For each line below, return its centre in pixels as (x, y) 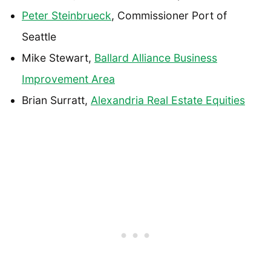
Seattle (39, 36)
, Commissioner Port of (169, 15)
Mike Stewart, (58, 57)
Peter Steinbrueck (67, 15)
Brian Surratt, (56, 100)
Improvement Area (68, 79)
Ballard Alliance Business (156, 57)
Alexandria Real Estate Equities (168, 100)
